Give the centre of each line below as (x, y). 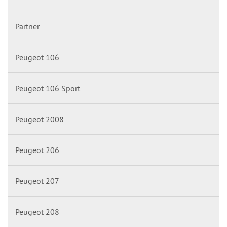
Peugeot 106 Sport (48, 88)
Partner (27, 26)
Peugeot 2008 (40, 119)
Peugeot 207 (37, 181)
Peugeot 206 (37, 150)
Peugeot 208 (37, 212)
